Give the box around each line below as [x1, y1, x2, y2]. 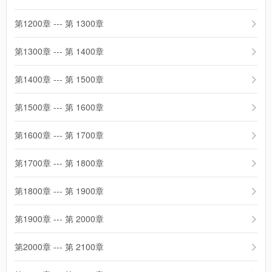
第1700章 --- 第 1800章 [15, 157, 104, 169]
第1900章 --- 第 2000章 [15, 212, 104, 225]
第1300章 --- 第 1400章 [15, 45, 104, 57]
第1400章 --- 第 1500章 [15, 73, 104, 85]
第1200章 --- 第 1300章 [15, 17, 104, 29]
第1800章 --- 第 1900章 [15, 185, 104, 197]
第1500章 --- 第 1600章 [15, 101, 104, 113]
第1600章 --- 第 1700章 [15, 129, 104, 141]
